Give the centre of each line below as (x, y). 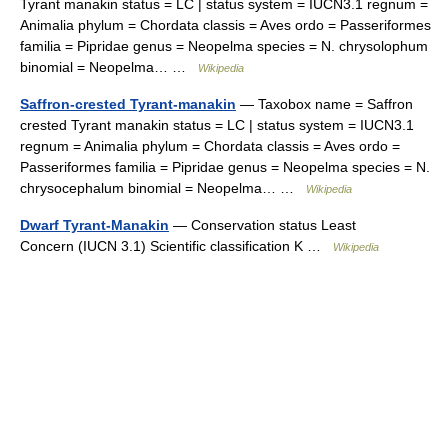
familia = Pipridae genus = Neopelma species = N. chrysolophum (224, 46)
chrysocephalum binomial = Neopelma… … (163, 188)
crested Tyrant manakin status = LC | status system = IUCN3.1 (217, 125)
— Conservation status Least (262, 225)
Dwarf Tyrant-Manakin (94, 225)
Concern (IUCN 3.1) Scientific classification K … (176, 246)
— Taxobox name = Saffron (324, 104)
